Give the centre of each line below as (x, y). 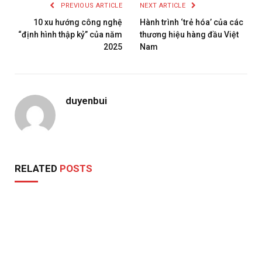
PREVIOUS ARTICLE (90, 5)
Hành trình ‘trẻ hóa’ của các (192, 22)
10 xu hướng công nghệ (78, 22)
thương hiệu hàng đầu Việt (189, 34)
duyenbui (86, 100)
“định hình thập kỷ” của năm (70, 34)
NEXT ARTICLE (164, 5)
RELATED (37, 168)
